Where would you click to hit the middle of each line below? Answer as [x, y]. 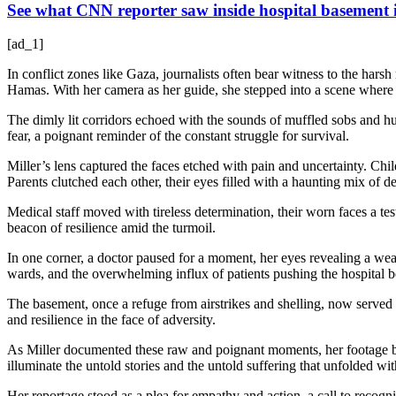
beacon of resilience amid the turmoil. [111, 228]
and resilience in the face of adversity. [111, 320]
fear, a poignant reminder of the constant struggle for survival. [178, 136]
